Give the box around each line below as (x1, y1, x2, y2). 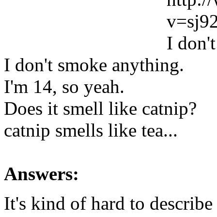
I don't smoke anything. (4, 54, 184, 75)
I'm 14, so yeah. (4, 76, 124, 97)
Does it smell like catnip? (4, 97, 197, 119)
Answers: (4, 163, 79, 184)
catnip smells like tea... (4, 119, 178, 140)
